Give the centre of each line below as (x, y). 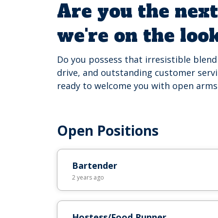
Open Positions (108, 130)
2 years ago (88, 177)
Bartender (95, 165)
